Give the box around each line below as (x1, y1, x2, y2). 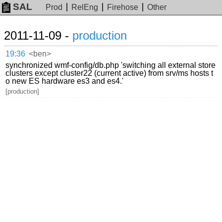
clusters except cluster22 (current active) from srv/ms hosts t (5, 68, 214, 77)
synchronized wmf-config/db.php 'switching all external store (5, 60, 216, 69)
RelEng (71, 3, 99, 12)
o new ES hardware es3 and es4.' (5, 76, 124, 85)
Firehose (107, 3, 139, 12)
